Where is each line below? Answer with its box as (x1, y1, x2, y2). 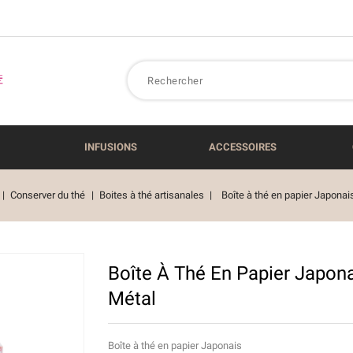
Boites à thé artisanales (98, 189, 204, 201)
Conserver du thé (10, 189, 86, 201)
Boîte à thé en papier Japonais (107, 340, 242, 351)
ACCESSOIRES (209, 141, 277, 153)
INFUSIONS (84, 141, 137, 153)
